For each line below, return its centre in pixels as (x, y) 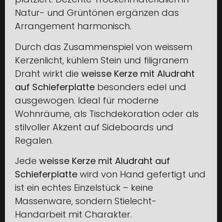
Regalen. (34, 140)
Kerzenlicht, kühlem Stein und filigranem (102, 60)
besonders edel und (140, 87)
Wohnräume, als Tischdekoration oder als (107, 113)
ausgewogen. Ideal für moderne (87, 100)
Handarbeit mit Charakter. (73, 214)
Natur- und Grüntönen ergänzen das (97, 13)
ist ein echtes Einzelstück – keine (84, 187)
